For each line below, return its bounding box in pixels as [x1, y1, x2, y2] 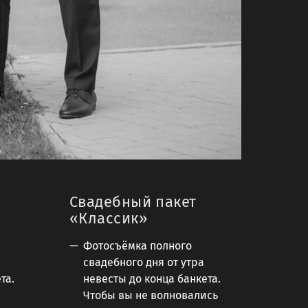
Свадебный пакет [69, 192, 197, 211]
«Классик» [69, 208, 147, 228]
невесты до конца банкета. [83, 272, 221, 285]
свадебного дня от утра [83, 255, 204, 269]
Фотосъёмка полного [83, 239, 192, 252]
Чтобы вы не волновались [83, 288, 218, 302]
